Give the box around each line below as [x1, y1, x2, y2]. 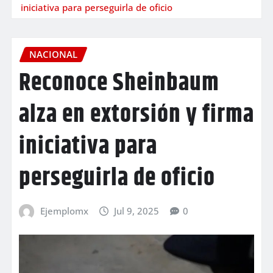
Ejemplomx [40, 205, 88, 218]
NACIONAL [29, 48, 77, 60]
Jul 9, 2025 [114, 205, 160, 218]
